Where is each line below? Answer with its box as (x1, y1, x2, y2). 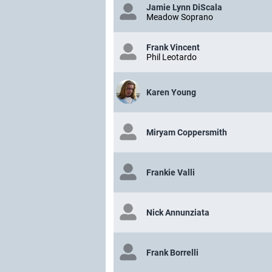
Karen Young (146, 87, 196, 98)
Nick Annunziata (146, 208, 209, 218)
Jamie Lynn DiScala (146, 2, 222, 13)
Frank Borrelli (146, 248, 199, 258)
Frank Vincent (146, 42, 200, 53)
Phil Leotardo (146, 52, 197, 63)
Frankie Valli (146, 168, 195, 178)
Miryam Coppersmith (146, 127, 227, 138)
